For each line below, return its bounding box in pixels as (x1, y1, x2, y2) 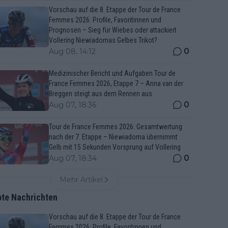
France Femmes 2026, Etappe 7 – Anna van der (49, 79, 183, 88)
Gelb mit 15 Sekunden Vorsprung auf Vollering (49, 143, 181, 151)
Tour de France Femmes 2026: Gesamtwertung (49, 123, 182, 131)
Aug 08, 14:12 (49, 47, 96, 56)
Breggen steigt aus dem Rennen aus (49, 90, 152, 98)
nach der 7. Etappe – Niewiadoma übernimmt (49, 133, 178, 141)
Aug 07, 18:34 (49, 154, 97, 163)
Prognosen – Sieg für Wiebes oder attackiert (49, 26, 177, 34)
